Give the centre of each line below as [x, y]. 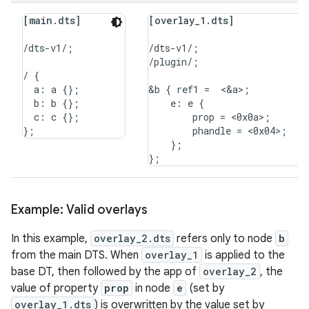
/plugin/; [173, 62]
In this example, [51, 239]
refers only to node [225, 239]
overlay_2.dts [132, 238]
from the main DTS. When [76, 255]
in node [153, 288]
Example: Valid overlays [79, 210]
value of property [56, 288]
